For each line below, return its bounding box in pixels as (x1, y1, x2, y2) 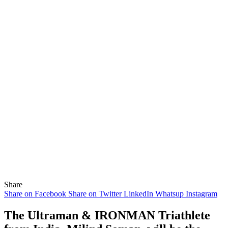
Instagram (186, 189, 217, 198)
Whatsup (155, 189, 184, 198)
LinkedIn (124, 189, 153, 198)
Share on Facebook (4, 189, 66, 198)
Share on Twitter (68, 189, 122, 198)
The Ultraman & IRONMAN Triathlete (4, 208, 210, 222)
